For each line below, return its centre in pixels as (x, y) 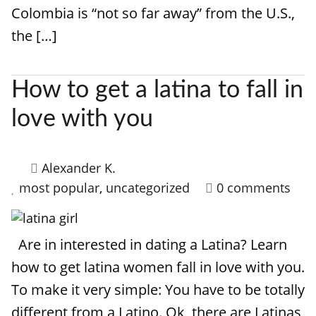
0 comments (254, 188)
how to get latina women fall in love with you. (158, 267)
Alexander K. (79, 168)
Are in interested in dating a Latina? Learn (149, 244)
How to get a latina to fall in (157, 90)
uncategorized (148, 188)
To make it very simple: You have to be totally (158, 290)
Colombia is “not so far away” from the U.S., (153, 13)
